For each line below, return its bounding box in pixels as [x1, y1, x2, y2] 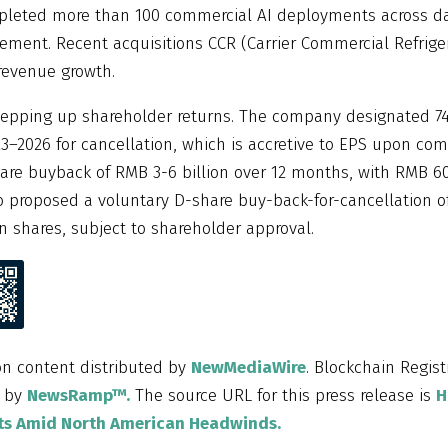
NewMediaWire [191, 356, 306, 378]
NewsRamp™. [27, 384, 130, 406]
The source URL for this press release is [130, 384, 436, 406]
